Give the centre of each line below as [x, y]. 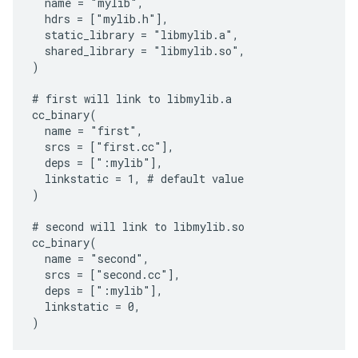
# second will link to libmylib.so [138, 227]
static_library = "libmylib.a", [135, 35]
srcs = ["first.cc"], [103, 147]
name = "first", [88, 131]
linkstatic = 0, [86, 306]
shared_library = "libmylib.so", [139, 51]
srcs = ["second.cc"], [106, 274]
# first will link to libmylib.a [132, 99]
